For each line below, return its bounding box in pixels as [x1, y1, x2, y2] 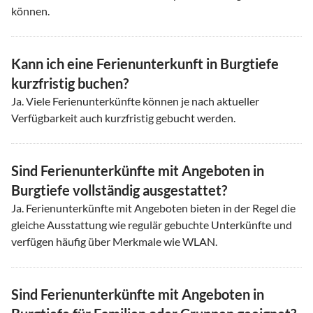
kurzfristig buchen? [11, 74, 129, 92]
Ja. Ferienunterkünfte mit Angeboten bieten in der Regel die [11, 201, 296, 214]
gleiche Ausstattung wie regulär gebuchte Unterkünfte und [11, 217, 292, 231]
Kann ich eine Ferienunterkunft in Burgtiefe [11, 54, 279, 72]
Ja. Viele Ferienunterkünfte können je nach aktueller [11, 94, 259, 108]
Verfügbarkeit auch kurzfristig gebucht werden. [11, 110, 235, 124]
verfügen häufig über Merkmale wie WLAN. [11, 234, 217, 248]
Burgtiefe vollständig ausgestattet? [11, 181, 227, 198]
